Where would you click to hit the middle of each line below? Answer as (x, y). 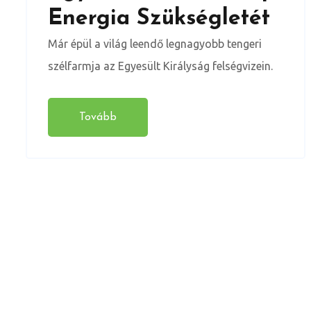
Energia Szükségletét (159, 18)
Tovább (98, 117)
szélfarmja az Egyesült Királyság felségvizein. (160, 66)
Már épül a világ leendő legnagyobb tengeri (155, 43)
